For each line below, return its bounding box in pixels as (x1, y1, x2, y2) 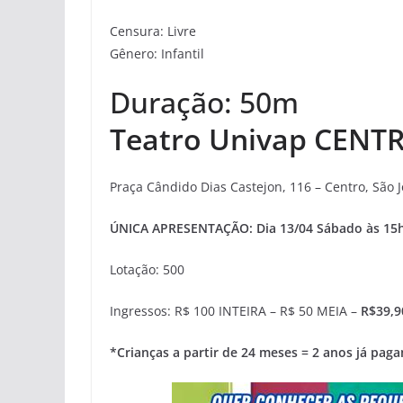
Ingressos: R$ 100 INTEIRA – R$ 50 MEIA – (110, 302, 361, 319)
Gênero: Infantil (110, 45, 204, 62)
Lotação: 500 (110, 261, 184, 278)
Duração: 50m (110, 83, 299, 121)
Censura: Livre (110, 22, 200, 40)
